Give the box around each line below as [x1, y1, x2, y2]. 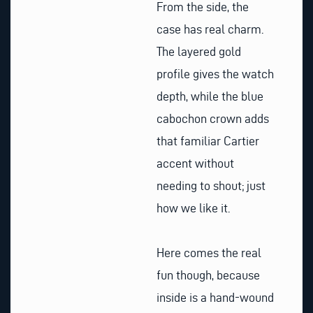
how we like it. [156, 201, 230, 215]
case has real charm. [156, 22, 263, 36]
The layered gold [156, 45, 241, 59]
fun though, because [156, 268, 260, 282]
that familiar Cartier [156, 134, 259, 148]
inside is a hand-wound [156, 290, 274, 304]
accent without [156, 156, 234, 170]
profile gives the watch [156, 67, 274, 81]
